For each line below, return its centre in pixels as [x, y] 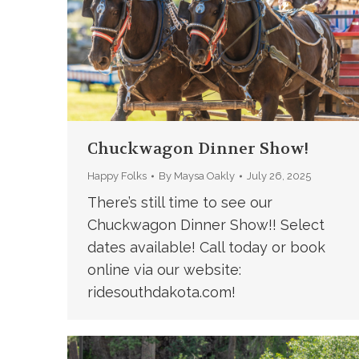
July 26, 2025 [278, 176]
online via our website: [164, 270]
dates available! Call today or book [206, 247]
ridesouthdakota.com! [161, 292]
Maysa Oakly [204, 176]
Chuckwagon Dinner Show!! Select [206, 225]
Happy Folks [117, 176]
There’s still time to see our [179, 202]
